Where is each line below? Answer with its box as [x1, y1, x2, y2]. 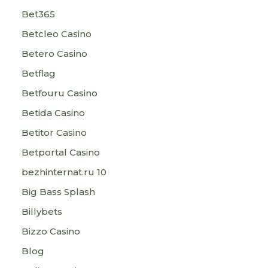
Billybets [22, 206, 62, 217]
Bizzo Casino [22, 226, 80, 237]
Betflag [22, 68, 56, 79]
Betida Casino [22, 107, 85, 118]
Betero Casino [22, 48, 87, 59]
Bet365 [22, 8, 55, 20]
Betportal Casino [22, 147, 100, 158]
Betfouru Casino [22, 87, 98, 99]
